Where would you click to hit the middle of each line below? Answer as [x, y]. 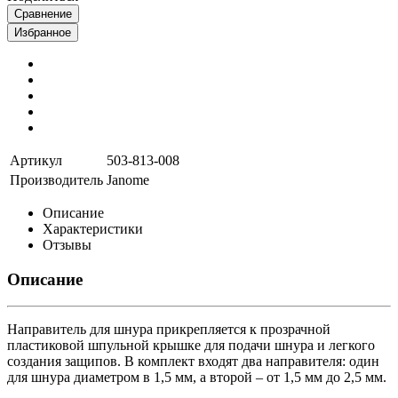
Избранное [43, 32]
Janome [128, 179]
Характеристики [93, 228]
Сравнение [43, 13]
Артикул [36, 160]
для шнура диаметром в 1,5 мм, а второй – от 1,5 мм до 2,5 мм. [197, 378]
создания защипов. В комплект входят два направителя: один [193, 362]
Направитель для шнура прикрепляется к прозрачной [169, 330]
